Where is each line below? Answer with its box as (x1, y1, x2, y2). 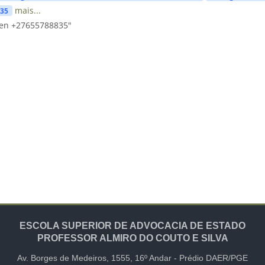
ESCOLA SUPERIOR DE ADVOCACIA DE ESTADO (20, 221, 245, 231)
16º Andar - (135, 253, 179, 263)
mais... (14, 4, 41, 16)
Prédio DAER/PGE (179, 253, 248, 263)
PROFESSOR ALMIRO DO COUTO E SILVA (37, 233, 228, 243)
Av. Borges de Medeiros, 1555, (17, 253, 135, 263)
